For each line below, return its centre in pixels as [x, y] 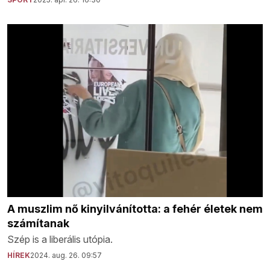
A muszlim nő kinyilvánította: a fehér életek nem [135, 209]
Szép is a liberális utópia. [60, 239]
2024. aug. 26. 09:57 [66, 255]
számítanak [38, 223]
